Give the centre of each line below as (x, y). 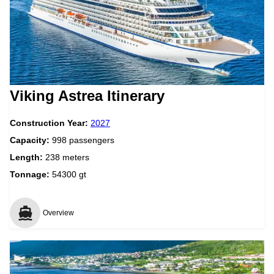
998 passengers (83, 140)
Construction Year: (50, 123)
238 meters (67, 157)
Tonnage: (30, 174)
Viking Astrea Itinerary (87, 95)
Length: (28, 157)
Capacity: (31, 140)
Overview (58, 213)
